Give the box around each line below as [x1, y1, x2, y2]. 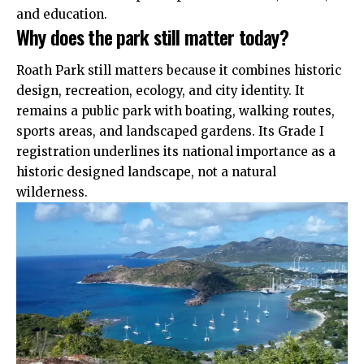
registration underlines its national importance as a [16, 144, 336, 160]
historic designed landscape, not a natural [16, 164, 276, 180]
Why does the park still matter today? [16, 21, 288, 51]
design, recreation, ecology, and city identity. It [16, 83, 305, 99]
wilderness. [16, 184, 88, 201]
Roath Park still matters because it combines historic [16, 63, 341, 79]
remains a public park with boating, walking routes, [16, 103, 335, 119]
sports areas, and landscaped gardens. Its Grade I [16, 123, 324, 140]
